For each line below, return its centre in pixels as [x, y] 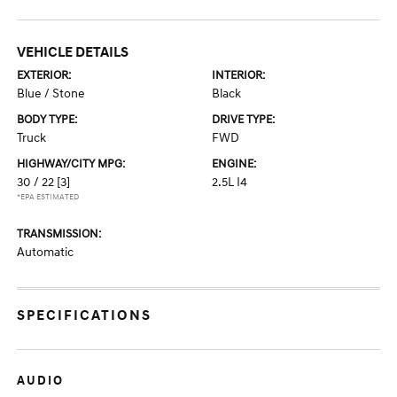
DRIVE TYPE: [243, 120]
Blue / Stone [51, 93]
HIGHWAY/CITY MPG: [71, 164]
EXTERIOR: [44, 75]
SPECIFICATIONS [85, 315]
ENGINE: [234, 164]
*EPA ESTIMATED [48, 197]
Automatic [46, 252]
